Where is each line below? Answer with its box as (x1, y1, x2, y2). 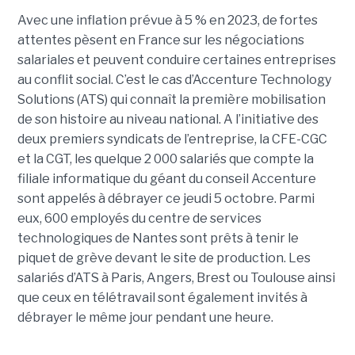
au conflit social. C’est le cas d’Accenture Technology (17, 72, 331, 88)
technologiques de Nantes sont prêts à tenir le (17, 231, 299, 246)
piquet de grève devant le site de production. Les (17, 250, 311, 266)
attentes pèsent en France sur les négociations (17, 32, 304, 48)
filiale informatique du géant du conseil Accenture (17, 171, 316, 187)
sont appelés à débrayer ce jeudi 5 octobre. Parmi (17, 191, 315, 207)
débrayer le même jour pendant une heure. (17, 310, 273, 326)
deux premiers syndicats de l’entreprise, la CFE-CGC (17, 132, 327, 147)
